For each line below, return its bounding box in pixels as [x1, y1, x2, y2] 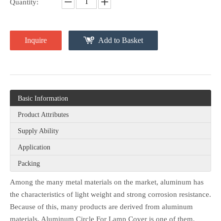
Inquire [25, 36, 47, 44]
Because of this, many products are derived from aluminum [10, 202, 193, 211]
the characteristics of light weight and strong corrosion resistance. [10, 190, 211, 198]
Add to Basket [98, 36, 143, 44]
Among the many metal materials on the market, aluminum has [10, 178, 204, 186]
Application [18, 143, 50, 151]
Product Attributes [18, 110, 69, 118]
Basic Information [18, 94, 68, 102]
